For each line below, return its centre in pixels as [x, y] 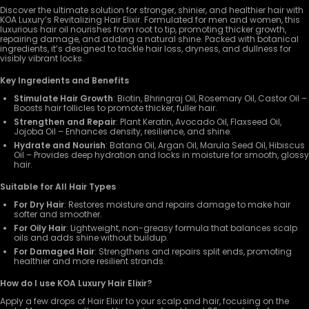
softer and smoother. [58, 215]
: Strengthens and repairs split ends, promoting [193, 252]
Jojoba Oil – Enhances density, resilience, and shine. [123, 132]
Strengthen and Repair [65, 122]
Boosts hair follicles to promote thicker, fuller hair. [116, 108]
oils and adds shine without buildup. [91, 238]
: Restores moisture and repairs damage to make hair [177, 205]
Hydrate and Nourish [60, 146]
